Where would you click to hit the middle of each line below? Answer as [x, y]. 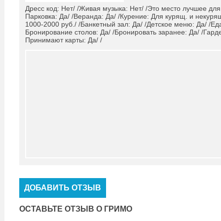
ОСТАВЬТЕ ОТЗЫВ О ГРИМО [76, 209]
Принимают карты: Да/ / [64, 40]
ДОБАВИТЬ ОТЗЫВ [63, 188]
